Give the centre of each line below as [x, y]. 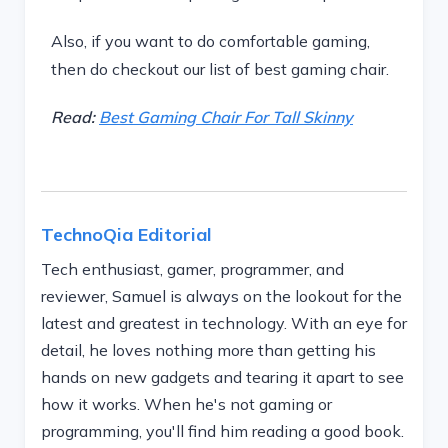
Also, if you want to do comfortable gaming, [210, 41]
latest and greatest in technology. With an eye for [224, 323]
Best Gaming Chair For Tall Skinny [226, 117]
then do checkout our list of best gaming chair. [220, 69]
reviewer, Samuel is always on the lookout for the [221, 296]
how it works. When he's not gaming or [186, 404]
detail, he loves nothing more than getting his [208, 350]
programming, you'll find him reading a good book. [222, 431]
